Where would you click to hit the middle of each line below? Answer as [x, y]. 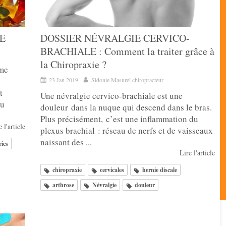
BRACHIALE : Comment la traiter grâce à [127, 51]
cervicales [112, 170]
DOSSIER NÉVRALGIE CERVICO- [115, 38]
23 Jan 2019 [64, 80]
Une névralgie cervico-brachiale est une [111, 96]
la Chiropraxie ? [73, 65]
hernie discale [160, 170]
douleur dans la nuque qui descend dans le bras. [126, 107]
